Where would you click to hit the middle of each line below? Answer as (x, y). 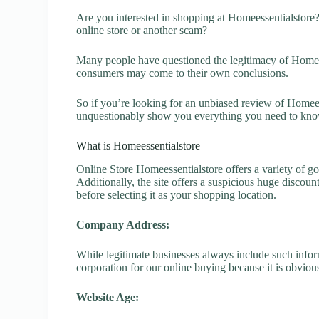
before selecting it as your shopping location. (177, 194)
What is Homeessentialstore (138, 146)
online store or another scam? (142, 30)
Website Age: (108, 297)
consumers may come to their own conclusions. (183, 73)
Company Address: (123, 224)
